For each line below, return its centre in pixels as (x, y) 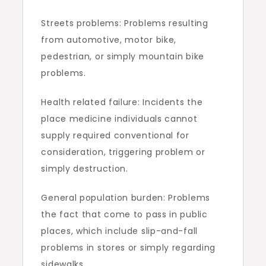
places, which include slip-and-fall (119, 231)
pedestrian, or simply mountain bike (123, 56)
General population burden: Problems (126, 198)
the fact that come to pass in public (124, 214)
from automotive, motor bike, (109, 40)
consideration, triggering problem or (123, 152)
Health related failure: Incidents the (122, 102)
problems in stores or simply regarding (129, 248)
